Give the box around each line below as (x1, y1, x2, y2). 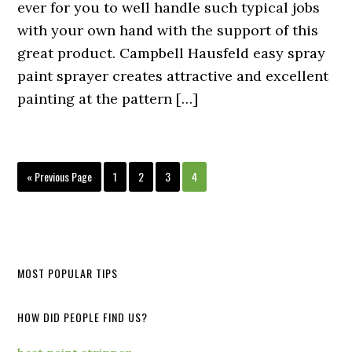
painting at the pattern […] (17, 89, 199, 108)
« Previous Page (27, 167, 93, 185)
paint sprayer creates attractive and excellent (17, 66, 329, 85)
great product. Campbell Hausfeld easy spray (17, 43, 326, 62)
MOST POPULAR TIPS (17, 264, 119, 281)
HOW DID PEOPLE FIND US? (17, 308, 148, 325)
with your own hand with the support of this (17, 20, 319, 39)
